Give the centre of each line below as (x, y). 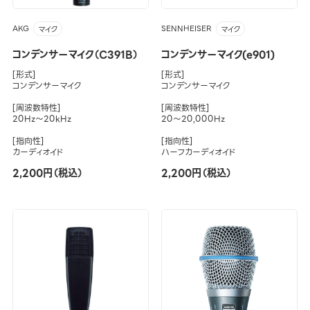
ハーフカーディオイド (198, 152)
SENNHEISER (186, 29)
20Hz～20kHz (42, 119)
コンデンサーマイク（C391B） (75, 55)
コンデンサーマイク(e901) (218, 55)
